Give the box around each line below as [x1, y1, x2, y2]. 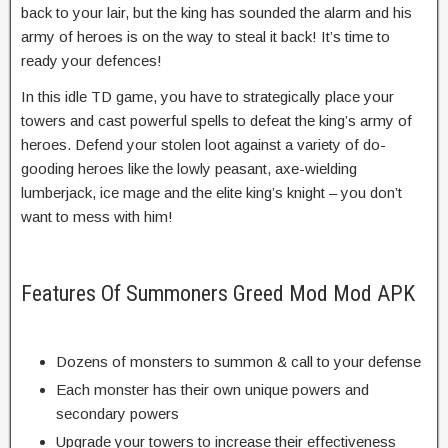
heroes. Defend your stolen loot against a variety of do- [21, 135, 386, 153]
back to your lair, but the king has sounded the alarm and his [21, 3, 412, 21]
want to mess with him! [21, 207, 173, 225]
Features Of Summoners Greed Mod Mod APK [21, 280, 415, 306]
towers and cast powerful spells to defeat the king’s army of [21, 111, 412, 129]
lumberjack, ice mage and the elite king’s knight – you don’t [21, 183, 402, 201]
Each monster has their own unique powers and [56, 380, 369, 398]
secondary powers [56, 404, 179, 422]
